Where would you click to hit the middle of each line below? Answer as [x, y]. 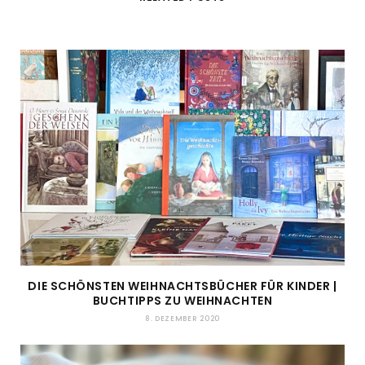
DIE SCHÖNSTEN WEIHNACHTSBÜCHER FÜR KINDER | [182, 286]
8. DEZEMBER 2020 [182, 319]
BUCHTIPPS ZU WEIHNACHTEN [182, 301]
